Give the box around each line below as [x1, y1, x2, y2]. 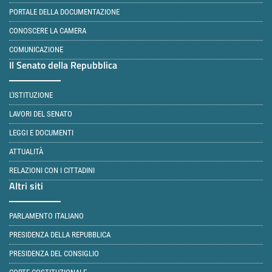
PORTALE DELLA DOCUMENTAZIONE [9, 7, 120, 16]
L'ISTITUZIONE [9, 90, 53, 100]
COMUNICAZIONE [9, 45, 63, 54]
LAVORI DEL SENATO [9, 109, 72, 118]
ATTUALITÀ [9, 147, 43, 156]
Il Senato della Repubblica [9, 58, 117, 72]
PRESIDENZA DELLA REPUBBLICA [9, 230, 110, 239]
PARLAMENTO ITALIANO [9, 211, 84, 220]
